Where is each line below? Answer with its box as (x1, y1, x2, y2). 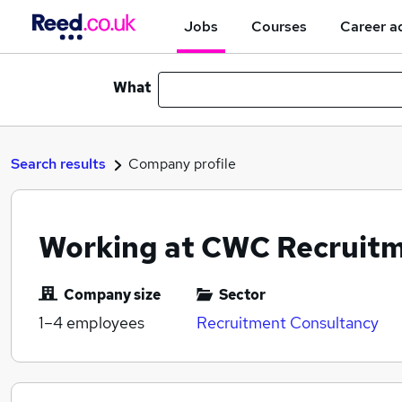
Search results (11, 154, 106, 173)
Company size (64, 285, 161, 304)
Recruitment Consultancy (197, 312, 379, 333)
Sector (219, 285, 266, 304)
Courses (251, 16, 307, 36)
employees (63, 312, 144, 333)
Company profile (128, 154, 236, 173)
